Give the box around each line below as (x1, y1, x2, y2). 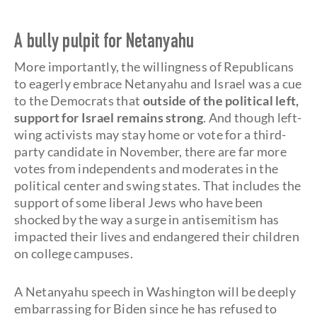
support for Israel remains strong (14, 110, 203, 125)
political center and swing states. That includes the (14, 178, 301, 193)
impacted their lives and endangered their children (14, 229, 299, 244)
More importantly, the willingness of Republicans (14, 59, 294, 74)
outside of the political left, (142, 93, 299, 108)
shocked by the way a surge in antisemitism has (14, 212, 279, 227)
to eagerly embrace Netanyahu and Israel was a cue (14, 76, 302, 91)
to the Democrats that (14, 93, 143, 108)
